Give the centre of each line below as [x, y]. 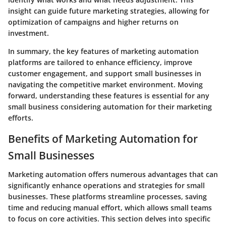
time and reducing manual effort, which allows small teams [110, 208]
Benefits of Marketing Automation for [103, 138]
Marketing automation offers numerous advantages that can [113, 175]
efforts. [21, 118]
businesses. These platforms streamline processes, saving [107, 197]
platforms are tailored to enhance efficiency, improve [100, 62]
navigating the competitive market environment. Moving [105, 84]
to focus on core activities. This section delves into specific [109, 219]
